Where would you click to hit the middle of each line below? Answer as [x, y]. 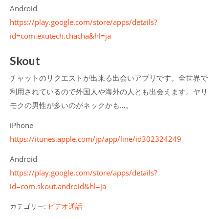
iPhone [22, 125]
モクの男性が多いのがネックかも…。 [71, 105]
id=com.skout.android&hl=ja [58, 186]
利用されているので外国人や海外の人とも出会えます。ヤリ [109, 91]
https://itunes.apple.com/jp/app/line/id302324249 [96, 139]
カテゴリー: [29, 206]
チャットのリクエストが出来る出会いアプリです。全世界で [109, 78]
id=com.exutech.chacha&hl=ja [60, 36]
